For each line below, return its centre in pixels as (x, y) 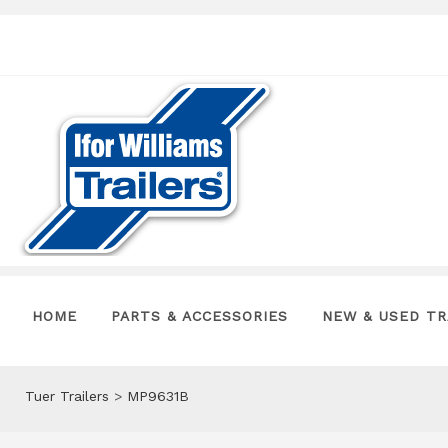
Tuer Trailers (67, 396)
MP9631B (158, 396)
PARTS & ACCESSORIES (199, 316)
